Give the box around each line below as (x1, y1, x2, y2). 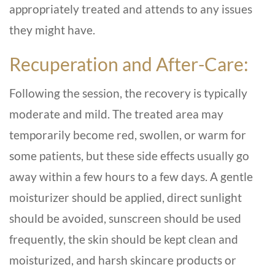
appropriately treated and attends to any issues (9, 2, 252, 17)
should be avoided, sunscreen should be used (9, 211, 241, 226)
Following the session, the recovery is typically (9, 86, 247, 101)
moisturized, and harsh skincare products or (9, 253, 236, 268)
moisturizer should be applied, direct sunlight (9, 190, 242, 205)
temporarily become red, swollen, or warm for (9, 128, 246, 142)
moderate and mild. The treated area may (9, 107, 223, 122)
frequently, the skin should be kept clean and (9, 232, 238, 247)
